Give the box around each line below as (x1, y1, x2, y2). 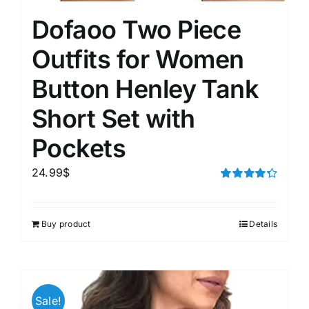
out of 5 (221, 195, 251, 206)
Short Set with (32, 103, 195, 134)
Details (249, 219, 277, 230)
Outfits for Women (32, 44, 244, 75)
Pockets (32, 133, 126, 164)
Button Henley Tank (32, 74, 259, 105)
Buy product (41, 219, 91, 230)
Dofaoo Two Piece (32, 14, 241, 46)
